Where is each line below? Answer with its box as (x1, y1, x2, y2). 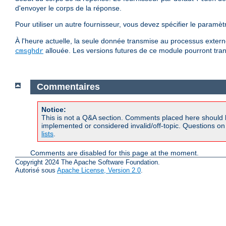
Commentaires (36, 82, 100, 92)
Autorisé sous (15, 166, 57, 175)
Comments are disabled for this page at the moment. (30, 148, 199, 157)
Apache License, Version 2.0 (57, 166, 141, 175)
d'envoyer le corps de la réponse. (15, 4, 122, 13)
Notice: (41, 105, 66, 114)
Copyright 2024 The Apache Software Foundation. (15, 158, 160, 166)
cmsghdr (15, 47, 43, 55)
